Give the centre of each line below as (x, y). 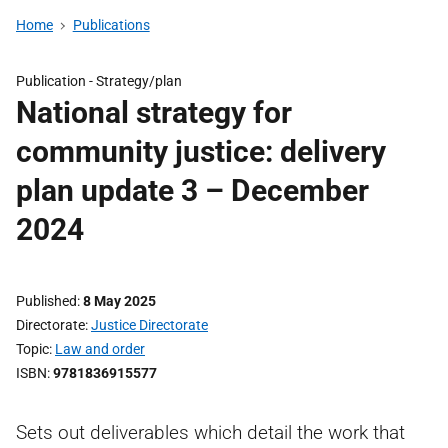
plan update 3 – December (192, 190)
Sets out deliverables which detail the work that (210, 432)
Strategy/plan (139, 81)
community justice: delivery (201, 151)
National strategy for (154, 112)
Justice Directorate (149, 325)
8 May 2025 (119, 301)
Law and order (100, 349)
